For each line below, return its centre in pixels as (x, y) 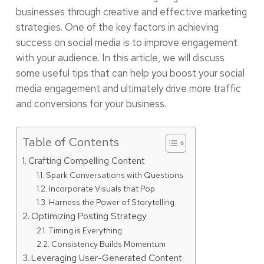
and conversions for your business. (91, 104)
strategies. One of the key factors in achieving (117, 27)
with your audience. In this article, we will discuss (120, 58)
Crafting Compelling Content (86, 160)
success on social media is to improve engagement (126, 42)
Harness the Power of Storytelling (111, 202)
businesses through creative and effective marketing (131, 12)
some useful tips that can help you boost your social (130, 73)
